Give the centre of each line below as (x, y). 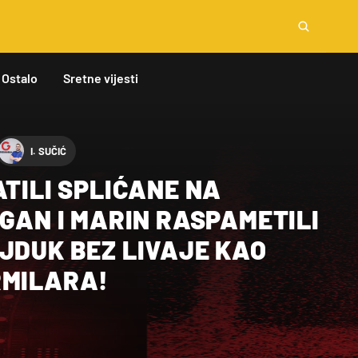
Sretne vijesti (101, 78)
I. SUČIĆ (49, 151)
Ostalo (20, 78)
